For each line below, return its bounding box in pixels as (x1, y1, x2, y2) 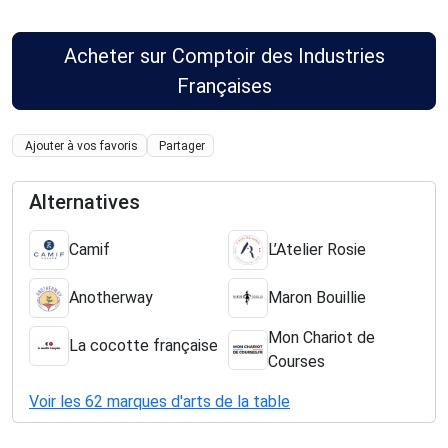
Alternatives (29, 189, 140, 214)
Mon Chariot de (268, 327, 375, 347)
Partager (159, 138, 206, 153)
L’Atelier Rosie (268, 239, 366, 259)
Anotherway (69, 287, 153, 307)
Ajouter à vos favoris (24, 138, 138, 153)
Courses (268, 351, 325, 371)
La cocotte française (69, 335, 218, 355)
